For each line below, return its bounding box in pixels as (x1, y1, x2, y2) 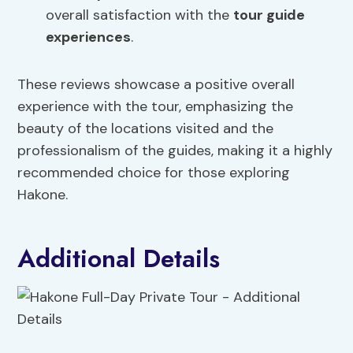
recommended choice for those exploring (17, 163, 291, 183)
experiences (46, 28, 132, 47)
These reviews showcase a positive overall (17, 75, 295, 95)
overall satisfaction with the (46, 6, 234, 25)
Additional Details (17, 240, 221, 277)
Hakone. (17, 185, 69, 205)
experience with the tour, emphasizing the (17, 97, 294, 117)
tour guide (233, 6, 306, 25)
